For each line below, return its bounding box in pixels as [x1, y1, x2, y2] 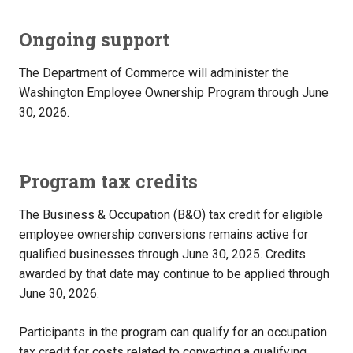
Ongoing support [19, 27, 169, 51]
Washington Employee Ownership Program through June [19, 84, 329, 100]
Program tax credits [19, 169, 198, 193]
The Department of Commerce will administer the [19, 65, 289, 80]
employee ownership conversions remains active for [19, 226, 308, 242]
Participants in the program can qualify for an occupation [19, 324, 327, 340]
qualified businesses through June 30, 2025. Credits [19, 246, 306, 262]
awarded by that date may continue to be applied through [19, 266, 329, 281]
